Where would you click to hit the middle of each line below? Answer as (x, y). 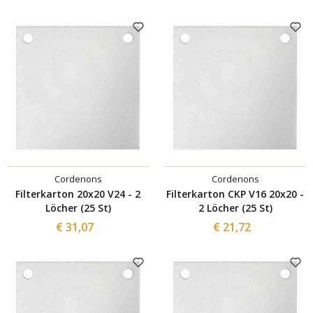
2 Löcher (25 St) (235, 208)
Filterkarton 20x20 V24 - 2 (78, 194)
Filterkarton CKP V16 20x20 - (235, 194)
